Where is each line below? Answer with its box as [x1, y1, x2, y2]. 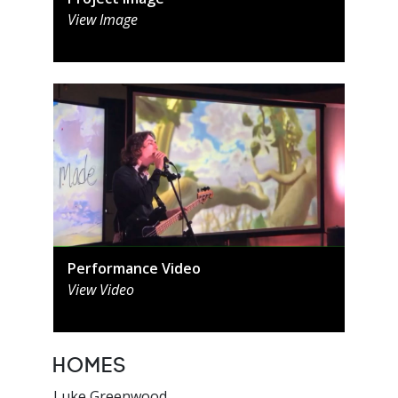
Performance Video [68, 259, 201, 279]
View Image [68, 9, 138, 29]
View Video [68, 280, 134, 300]
